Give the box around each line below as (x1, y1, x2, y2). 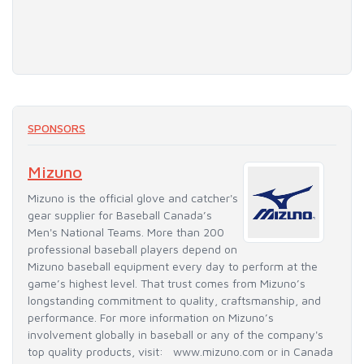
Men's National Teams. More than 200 (28, 224, 224, 239)
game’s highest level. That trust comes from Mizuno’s (28, 275, 305, 290)
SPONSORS (28, 120, 85, 135)
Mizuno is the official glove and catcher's (28, 190, 238, 205)
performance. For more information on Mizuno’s (28, 310, 274, 324)
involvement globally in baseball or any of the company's (28, 327, 323, 341)
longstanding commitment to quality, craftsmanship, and (28, 292, 321, 307)
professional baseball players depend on (28, 241, 237, 256)
